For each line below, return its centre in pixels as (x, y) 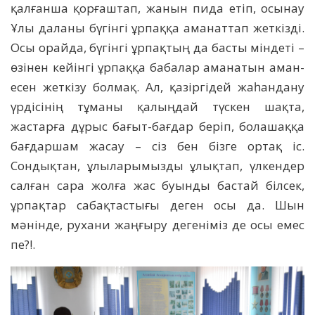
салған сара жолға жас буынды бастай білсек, (157, 186)
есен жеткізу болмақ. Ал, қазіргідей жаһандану (157, 87)
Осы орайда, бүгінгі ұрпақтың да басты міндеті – (157, 48)
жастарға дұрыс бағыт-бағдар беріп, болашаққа (157, 127)
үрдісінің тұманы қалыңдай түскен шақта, (157, 107)
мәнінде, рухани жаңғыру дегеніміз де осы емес (157, 225)
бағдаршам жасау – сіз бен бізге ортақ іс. (157, 146)
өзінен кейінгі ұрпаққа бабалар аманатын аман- (157, 67)
